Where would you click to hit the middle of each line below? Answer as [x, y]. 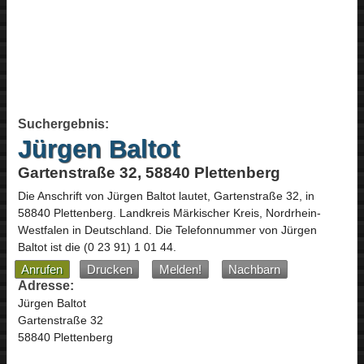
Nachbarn [255, 269]
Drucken [109, 269]
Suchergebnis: [63, 123]
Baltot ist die [50, 247]
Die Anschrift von [62, 196]
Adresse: [45, 285]
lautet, [194, 196]
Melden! [181, 269]
